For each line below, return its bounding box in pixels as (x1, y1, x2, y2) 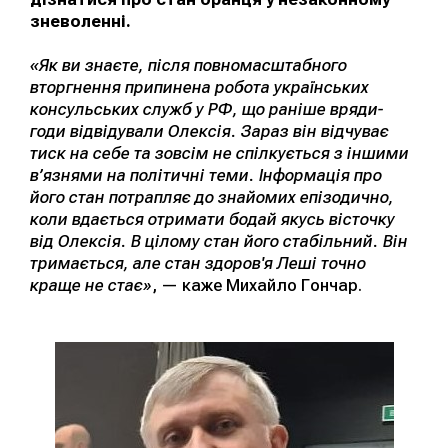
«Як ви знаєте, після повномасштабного (30, 55, 347, 76)
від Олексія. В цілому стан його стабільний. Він (30, 231, 408, 252)
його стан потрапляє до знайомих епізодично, (30, 187, 394, 208)
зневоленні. (30, 11, 131, 32)
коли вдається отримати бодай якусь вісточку (30, 209, 395, 230)
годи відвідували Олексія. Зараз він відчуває (30, 121, 389, 142)
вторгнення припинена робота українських (30, 77, 369, 98)
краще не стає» (30, 275, 152, 296)
